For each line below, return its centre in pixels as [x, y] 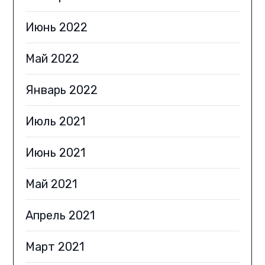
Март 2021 [55, 247]
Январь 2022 [62, 90]
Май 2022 [53, 59]
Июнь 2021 [56, 153]
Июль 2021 [56, 122]
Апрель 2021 [60, 216]
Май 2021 [51, 184]
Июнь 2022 [57, 28]
